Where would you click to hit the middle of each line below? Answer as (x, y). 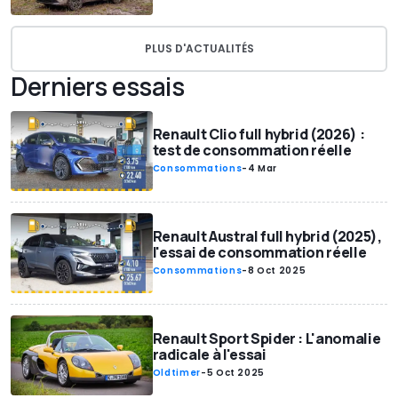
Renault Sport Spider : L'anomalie (267, 338)
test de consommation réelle (252, 151)
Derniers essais (98, 87)
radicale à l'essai (209, 354)
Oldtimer (176, 372)
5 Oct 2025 (236, 372)
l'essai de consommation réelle (259, 253)
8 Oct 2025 (277, 271)
